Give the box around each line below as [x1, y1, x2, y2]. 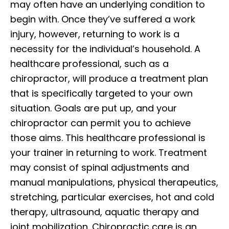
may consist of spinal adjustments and [10, 161, 189, 174]
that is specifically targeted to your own [10, 86, 193, 100]
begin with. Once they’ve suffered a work [10, 12, 195, 26]
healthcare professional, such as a [10, 57, 169, 70]
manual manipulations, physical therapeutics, [10, 175, 218, 189]
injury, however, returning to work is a [10, 27, 179, 40]
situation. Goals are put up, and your [10, 101, 177, 114]
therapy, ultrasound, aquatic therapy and [10, 205, 199, 218]
